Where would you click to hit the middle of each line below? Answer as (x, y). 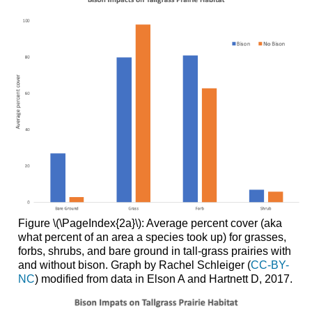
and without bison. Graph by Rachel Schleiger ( (134, 265)
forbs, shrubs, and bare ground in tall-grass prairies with (154, 251)
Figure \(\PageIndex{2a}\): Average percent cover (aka (150, 224)
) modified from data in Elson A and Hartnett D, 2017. (163, 279)
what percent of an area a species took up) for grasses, (152, 237)
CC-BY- (270, 265)
